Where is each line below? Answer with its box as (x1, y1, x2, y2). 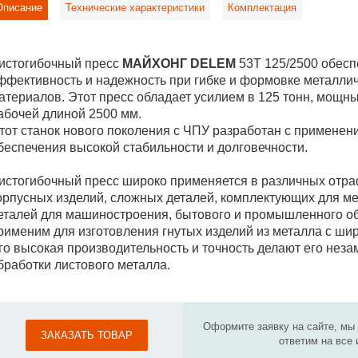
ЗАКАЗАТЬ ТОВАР (40, 329, 133, 342)
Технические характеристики (66, 2, 205, 14)
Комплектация (228, 2, 296, 14)
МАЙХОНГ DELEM (122, 57, 236, 71)
